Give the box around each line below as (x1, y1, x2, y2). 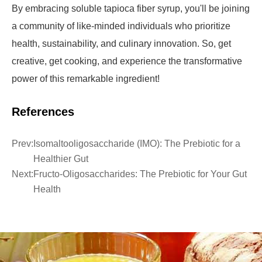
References (12, 105, 74, 118)
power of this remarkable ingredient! (12, 74, 160, 84)
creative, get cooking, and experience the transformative (12, 56, 242, 66)
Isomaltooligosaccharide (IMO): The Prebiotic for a (33, 139, 240, 149)
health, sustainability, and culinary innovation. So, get (12, 39, 231, 49)
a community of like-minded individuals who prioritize (12, 21, 230, 31)
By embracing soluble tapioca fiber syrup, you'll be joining (12, 4, 250, 13)
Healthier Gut (33, 154, 88, 164)
